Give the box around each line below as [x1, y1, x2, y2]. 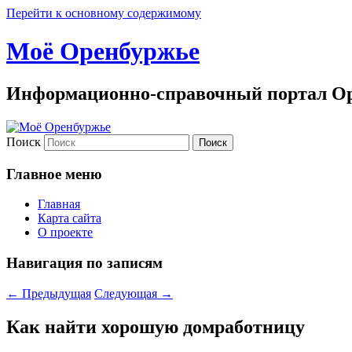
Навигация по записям [6, 254, 163, 271]
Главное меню [6, 165, 102, 182]
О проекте [38, 225, 93, 240]
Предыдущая [19, 286, 91, 300]
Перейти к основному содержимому [6, 6, 201, 20]
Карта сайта [38, 211, 101, 225]
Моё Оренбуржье [6, 37, 200, 66]
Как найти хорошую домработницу [6, 316, 305, 337]
